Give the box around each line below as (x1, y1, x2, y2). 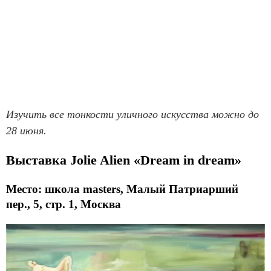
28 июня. (6, 124, 47, 137)
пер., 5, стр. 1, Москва (6, 197, 121, 211)
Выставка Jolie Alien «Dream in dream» (6, 152, 241, 168)
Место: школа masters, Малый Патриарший (6, 182, 238, 195)
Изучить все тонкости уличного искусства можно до (6, 108, 259, 120)
